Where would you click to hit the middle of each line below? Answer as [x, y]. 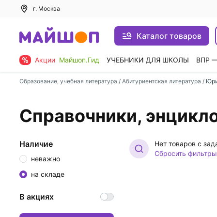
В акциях [39, 197]
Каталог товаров [169, 36]
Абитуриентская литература [162, 81]
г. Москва [46, 8]
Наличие [39, 144]
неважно [46, 159]
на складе [48, 174]
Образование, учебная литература [68, 81]
